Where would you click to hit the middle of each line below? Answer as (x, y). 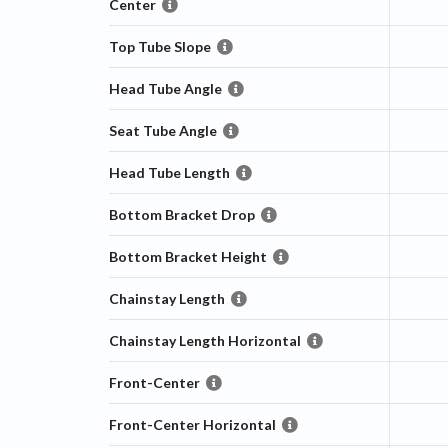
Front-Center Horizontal (192, 424)
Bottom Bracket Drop (181, 214)
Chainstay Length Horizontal (204, 340)
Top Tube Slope (159, 46)
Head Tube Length (169, 172)
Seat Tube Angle (162, 130)
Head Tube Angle (165, 88)
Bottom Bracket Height (187, 256)
